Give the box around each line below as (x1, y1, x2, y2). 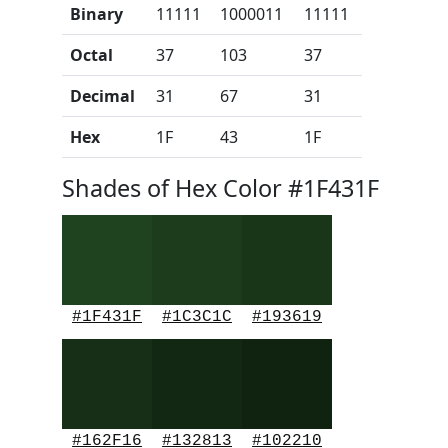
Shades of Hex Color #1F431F (62, 172, 379, 204)
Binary (70, 3, 123, 25)
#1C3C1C (162, 308, 232, 326)
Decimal (70, 85, 135, 107)
